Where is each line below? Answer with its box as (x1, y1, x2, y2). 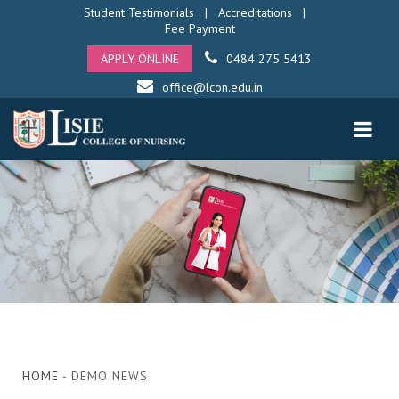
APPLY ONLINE (101, 51, 179, 67)
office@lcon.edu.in (161, 79, 263, 95)
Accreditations (217, 4, 292, 20)
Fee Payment (164, 20, 235, 37)
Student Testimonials (83, 4, 194, 20)
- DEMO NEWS (59, 368, 148, 384)
